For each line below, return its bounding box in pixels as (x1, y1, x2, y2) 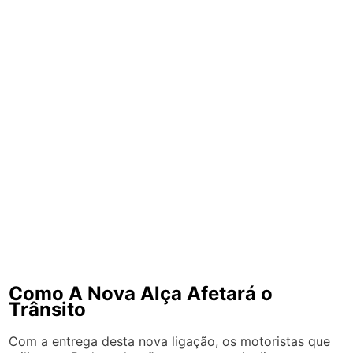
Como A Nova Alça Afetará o (9, 281, 273, 305)
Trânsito (9, 297, 87, 321)
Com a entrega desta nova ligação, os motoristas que (9, 333, 331, 349)
